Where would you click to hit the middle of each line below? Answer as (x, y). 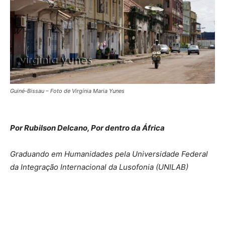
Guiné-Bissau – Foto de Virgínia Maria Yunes (67, 91)
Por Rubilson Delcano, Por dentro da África (88, 128)
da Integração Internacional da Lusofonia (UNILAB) (100, 167)
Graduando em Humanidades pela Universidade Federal (109, 154)
